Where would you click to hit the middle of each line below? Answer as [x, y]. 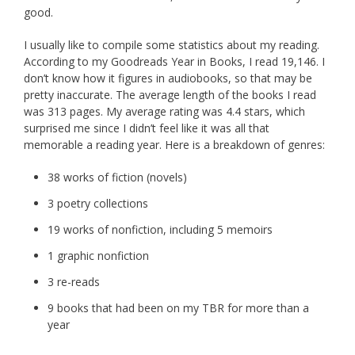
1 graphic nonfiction [98, 256]
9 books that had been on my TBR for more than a [178, 308]
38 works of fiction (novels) [117, 177]
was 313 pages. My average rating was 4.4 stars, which [164, 112]
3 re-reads [74, 282]
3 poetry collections [98, 204]
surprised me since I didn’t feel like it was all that [147, 128]
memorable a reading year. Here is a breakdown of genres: [174, 145]
